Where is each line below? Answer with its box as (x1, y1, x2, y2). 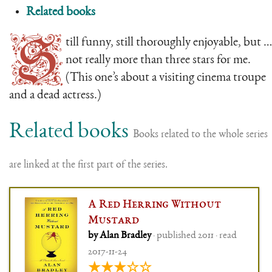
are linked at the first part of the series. (9, 159, 168, 171)
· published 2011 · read (152, 230, 237, 241)
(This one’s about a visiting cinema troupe (66, 71, 266, 84)
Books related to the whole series (133, 129, 268, 140)
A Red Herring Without (87, 198, 221, 211)
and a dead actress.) (9, 89, 101, 102)
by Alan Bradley (87, 230, 153, 241)
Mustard (87, 214, 139, 227)
